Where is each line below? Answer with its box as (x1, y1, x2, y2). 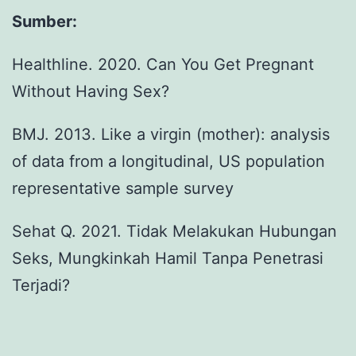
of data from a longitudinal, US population (12, 152, 325, 172)
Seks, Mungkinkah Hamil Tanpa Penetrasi (12, 249, 323, 269)
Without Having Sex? (12, 82, 169, 102)
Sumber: (12, 12, 77, 32)
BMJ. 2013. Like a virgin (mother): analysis (12, 125, 330, 145)
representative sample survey (12, 179, 234, 199)
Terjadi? (12, 276, 70, 296)
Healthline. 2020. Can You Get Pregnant (12, 55, 314, 75)
